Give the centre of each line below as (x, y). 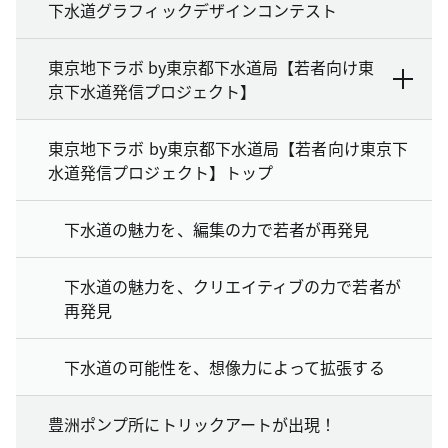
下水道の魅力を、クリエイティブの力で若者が (232, 285)
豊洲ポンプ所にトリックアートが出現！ (192, 423)
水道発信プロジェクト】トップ (161, 171)
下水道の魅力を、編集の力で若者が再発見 (217, 228)
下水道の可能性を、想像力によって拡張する (224, 366)
